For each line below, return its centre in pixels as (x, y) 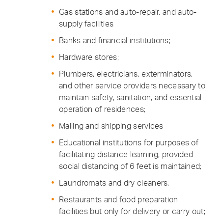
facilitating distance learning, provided (126, 154)
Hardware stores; (89, 57)
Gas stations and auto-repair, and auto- (128, 12)
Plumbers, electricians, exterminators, (126, 74)
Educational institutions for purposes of (129, 142)
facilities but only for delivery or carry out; (132, 211)
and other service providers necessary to (132, 85)
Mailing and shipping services (111, 126)
